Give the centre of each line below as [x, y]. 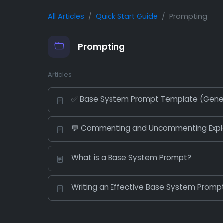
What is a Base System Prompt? [131, 158]
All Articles [66, 17]
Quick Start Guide [127, 17]
